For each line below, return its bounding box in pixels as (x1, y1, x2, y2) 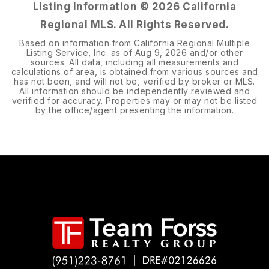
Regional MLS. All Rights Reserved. (40, 19, 229, 31)
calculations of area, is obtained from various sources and (11, 67, 258, 77)
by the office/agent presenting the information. (35, 105, 234, 116)
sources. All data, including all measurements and (30, 57, 239, 68)
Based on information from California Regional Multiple (19, 38, 250, 49)
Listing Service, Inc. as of (26, 47, 135, 58)
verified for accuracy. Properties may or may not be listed (11, 95, 258, 106)
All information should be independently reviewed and (19, 86, 250, 97)
